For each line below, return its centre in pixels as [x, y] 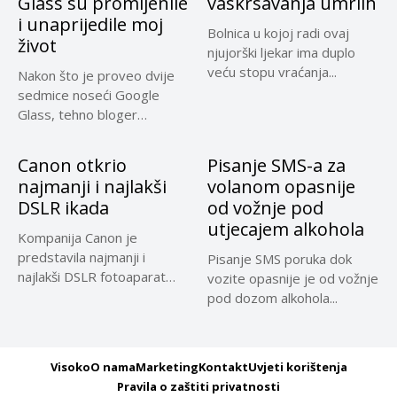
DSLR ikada [63, 208]
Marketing [167, 367]
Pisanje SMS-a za [276, 165]
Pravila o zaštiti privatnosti [198, 386]
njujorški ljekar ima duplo [281, 52]
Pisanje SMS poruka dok [280, 259]
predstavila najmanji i [82, 257]
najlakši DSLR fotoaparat [92, 276]
